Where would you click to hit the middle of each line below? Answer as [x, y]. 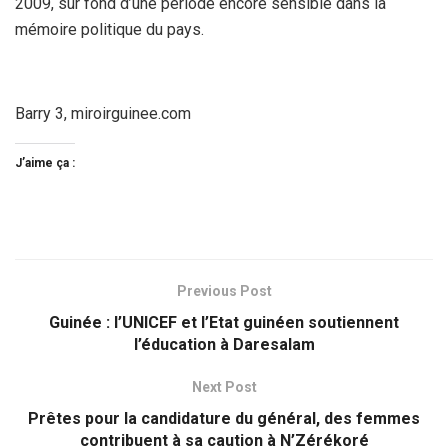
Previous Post [224, 291]
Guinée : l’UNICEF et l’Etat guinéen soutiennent [224, 323]
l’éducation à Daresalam [224, 345]
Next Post [224, 387]
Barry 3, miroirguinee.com [103, 114]
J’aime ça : [45, 163]
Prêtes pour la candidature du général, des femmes [224, 419]
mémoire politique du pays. [109, 30]
